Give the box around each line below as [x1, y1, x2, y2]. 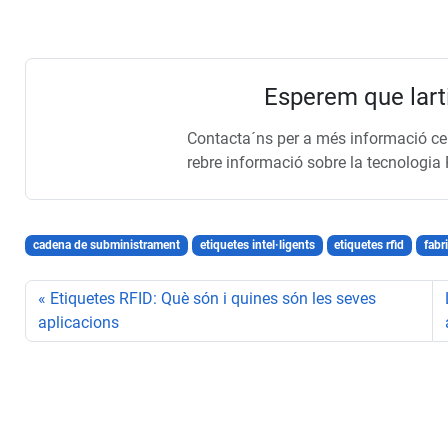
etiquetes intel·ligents [199, 238, 315, 253]
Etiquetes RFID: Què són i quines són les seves [50, 289, 377, 309]
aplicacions [38, 313, 120, 333]
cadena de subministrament [33, 238, 181, 253]
